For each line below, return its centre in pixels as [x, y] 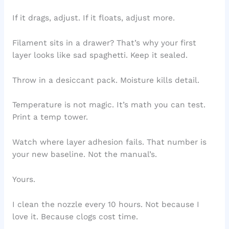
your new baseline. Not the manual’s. [84, 155]
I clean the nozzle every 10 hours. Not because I [106, 204]
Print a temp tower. [50, 117]
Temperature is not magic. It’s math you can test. [109, 105]
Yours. [24, 180]
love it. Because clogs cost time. [75, 216]
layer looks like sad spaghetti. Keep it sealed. [100, 55]
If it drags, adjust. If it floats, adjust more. [93, 18]
